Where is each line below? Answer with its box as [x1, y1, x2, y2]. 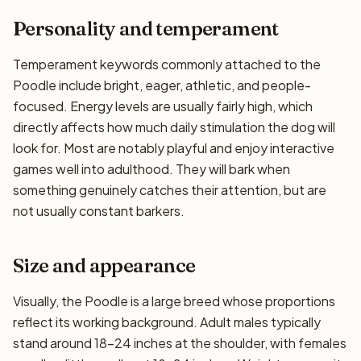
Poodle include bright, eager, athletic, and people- [13, 77, 311, 93]
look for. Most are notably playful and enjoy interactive [13, 139, 334, 156]
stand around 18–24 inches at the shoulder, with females [13, 334, 346, 351]
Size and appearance [13, 254, 196, 277]
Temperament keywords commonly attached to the [13, 56, 321, 73]
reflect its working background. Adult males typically [13, 313, 321, 330]
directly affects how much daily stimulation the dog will [13, 118, 335, 135]
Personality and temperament [13, 17, 279, 40]
